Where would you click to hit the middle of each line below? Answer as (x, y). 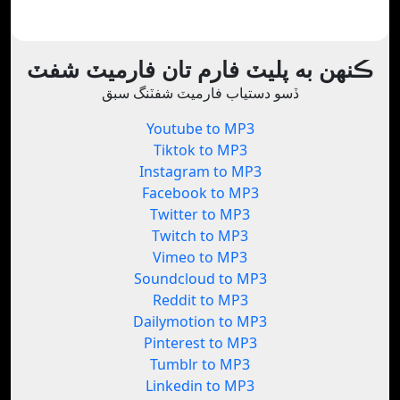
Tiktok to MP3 (200, 150)
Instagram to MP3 (200, 172)
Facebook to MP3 (200, 193)
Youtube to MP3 (200, 129)
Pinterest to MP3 (200, 343)
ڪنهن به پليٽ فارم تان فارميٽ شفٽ (200, 69)
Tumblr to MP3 (200, 365)
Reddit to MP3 (200, 300)
